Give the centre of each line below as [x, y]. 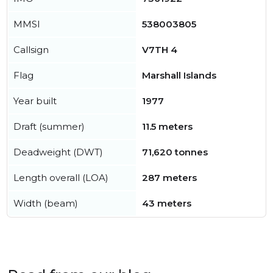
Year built [35, 101]
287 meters [169, 178]
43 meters [167, 203]
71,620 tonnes [175, 152]
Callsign [31, 50]
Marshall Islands [179, 75]
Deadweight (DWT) [58, 152]
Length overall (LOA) [61, 178]
